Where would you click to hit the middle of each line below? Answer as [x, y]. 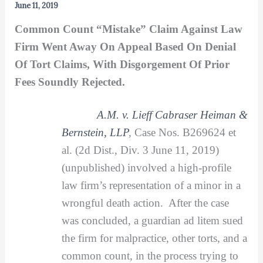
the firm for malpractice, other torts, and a [154, 238]
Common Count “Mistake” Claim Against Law [128, 29]
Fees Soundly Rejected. [70, 82]
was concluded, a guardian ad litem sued [152, 220]
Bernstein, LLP [95, 132]
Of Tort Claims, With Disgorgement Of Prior [122, 64]
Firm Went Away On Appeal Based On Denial [125, 46]
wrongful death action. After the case [145, 203]
